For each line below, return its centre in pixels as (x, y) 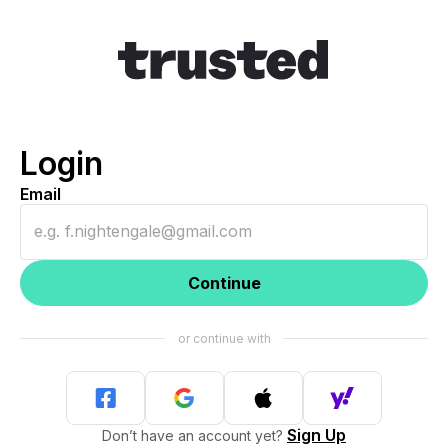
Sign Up (316, 435)
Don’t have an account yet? (194, 436)
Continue (224, 282)
